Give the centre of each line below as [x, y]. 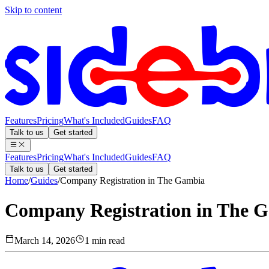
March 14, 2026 [45, 241]
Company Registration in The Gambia [132, 181]
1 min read [105, 241]
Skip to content [33, 10]
